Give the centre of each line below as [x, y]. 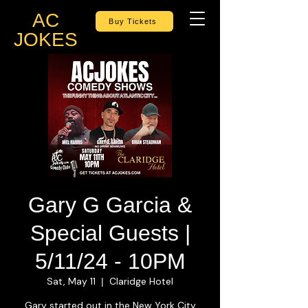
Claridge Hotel [141, 281]
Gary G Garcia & [110, 205]
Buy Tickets [133, 21]
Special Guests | [110, 233]
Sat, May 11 [71, 281]
